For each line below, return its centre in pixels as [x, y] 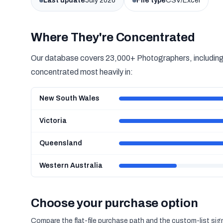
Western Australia [71, 166]
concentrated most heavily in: [82, 72]
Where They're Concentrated [113, 37]
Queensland [61, 143]
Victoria [53, 121]
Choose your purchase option [114, 203]
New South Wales [69, 98]
